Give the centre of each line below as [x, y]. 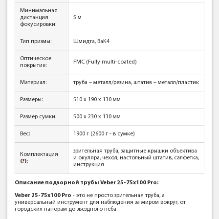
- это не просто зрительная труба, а [118, 196]
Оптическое [36, 59]
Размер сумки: [38, 117]
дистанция [34, 18]
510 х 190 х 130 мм [97, 100]
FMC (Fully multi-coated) [105, 62]
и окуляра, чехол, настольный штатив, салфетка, [136, 158]
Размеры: [31, 100]
